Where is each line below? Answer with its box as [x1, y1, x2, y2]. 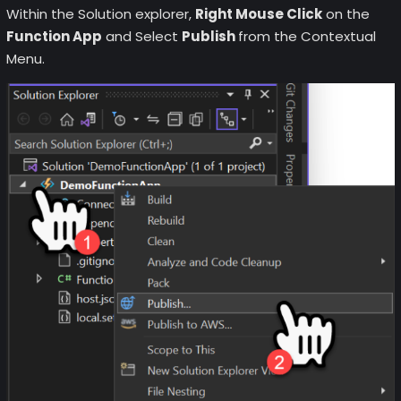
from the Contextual [237, 26, 376, 46]
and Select [101, 26, 182, 46]
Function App [5, 26, 102, 46]
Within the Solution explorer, [5, 4, 195, 23]
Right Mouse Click [194, 4, 322, 23]
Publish [181, 26, 238, 46]
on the [321, 4, 370, 23]
